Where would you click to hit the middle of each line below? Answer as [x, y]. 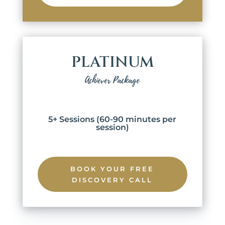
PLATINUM [112, 63]
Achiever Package [113, 81]
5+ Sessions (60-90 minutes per [113, 120]
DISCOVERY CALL [113, 180]
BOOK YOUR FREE [113, 169]
